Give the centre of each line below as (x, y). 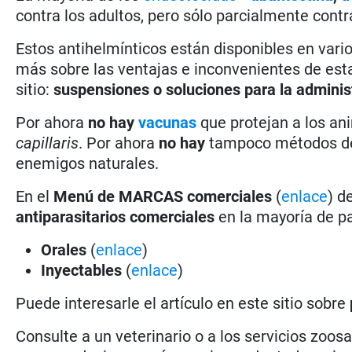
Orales (66, 249)
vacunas (168, 122)
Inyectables (82, 270)
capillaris (48, 143)
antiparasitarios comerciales (117, 216)
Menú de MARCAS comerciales (165, 196)
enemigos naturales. (88, 163)
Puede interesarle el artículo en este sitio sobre (183, 303)
